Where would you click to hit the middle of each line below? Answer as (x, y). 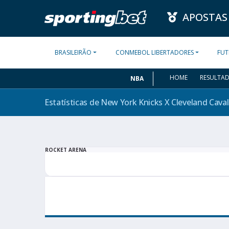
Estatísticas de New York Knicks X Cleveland (127, 102)
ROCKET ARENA (66, 150)
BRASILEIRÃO (73, 53)
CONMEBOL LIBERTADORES (154, 53)
